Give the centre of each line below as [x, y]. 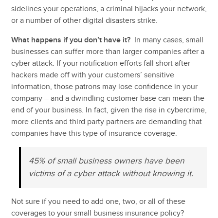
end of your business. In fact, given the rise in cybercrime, [109, 110]
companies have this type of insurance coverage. [94, 133]
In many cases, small [167, 40]
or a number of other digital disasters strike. [84, 20]
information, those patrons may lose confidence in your [104, 86]
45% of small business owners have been [106, 161]
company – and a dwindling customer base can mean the [108, 98]
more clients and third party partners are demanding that [106, 121]
